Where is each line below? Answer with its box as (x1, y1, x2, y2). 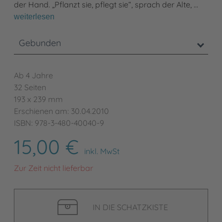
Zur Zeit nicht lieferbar (14, 163, 93, 173)
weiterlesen (14, 12, 55, 21)
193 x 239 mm (14, 94, 63, 105)
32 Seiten (14, 82, 46, 93)
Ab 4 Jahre (14, 70, 53, 81)
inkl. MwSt (84, 146, 119, 157)
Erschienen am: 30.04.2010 (14, 106, 109, 116)
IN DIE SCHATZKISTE (92, 202, 168, 213)
